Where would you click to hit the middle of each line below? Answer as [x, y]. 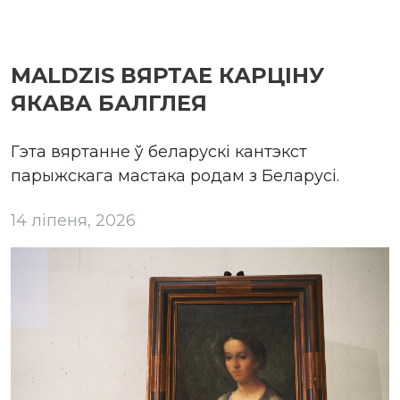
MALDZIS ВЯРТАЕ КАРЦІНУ [167, 75]
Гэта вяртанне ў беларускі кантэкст [159, 151]
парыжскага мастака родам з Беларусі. [175, 175]
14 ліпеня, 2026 [73, 220]
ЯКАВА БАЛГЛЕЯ [109, 103]
